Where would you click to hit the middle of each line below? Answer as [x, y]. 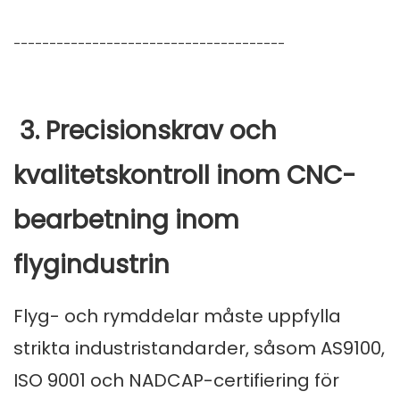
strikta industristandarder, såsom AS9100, [199, 349]
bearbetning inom [126, 221]
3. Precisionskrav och [145, 131]
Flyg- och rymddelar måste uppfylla [177, 317]
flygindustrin [92, 265]
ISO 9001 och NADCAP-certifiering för [176, 381]
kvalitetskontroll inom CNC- [185, 176]
